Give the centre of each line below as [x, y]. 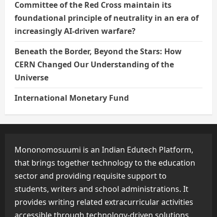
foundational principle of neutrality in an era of [107, 18]
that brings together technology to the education [105, 163]
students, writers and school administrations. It [101, 189]
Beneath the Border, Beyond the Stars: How [98, 52]
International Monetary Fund [72, 98]
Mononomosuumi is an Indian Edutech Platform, [104, 150]
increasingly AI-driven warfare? [75, 31]
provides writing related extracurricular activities [104, 202]
